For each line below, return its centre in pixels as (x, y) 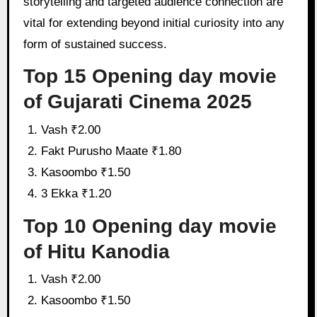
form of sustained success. (95, 44)
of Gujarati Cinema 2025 (137, 102)
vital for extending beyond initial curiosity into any (154, 23)
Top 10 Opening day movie (150, 226)
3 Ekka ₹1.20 (76, 193)
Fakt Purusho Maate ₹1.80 (111, 151)
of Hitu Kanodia (96, 251)
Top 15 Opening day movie (150, 76)
